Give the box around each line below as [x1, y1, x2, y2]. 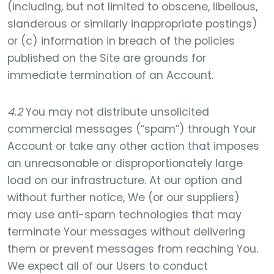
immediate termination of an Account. [7, 68, 213, 83]
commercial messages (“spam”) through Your [7, 122, 256, 136]
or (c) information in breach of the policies [7, 34, 235, 48]
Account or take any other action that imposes [7, 139, 259, 154]
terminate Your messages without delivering [7, 224, 245, 239]
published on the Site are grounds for [7, 51, 206, 65]
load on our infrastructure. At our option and [7, 173, 242, 188]
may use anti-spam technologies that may [7, 207, 242, 222]
